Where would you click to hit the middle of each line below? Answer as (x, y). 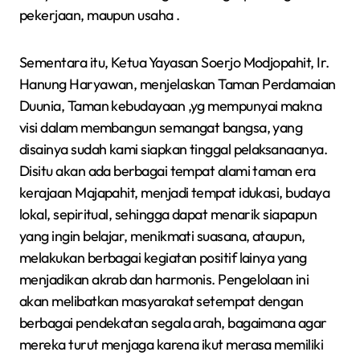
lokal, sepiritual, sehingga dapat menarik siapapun (168, 214)
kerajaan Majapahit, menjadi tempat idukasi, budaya (174, 192)
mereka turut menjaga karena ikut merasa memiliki (172, 344)
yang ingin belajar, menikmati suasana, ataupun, (162, 236)
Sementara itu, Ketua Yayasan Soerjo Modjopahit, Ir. (174, 62)
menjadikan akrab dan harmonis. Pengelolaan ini (164, 279)
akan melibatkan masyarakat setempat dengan (162, 301)
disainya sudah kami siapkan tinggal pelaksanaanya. (173, 149)
